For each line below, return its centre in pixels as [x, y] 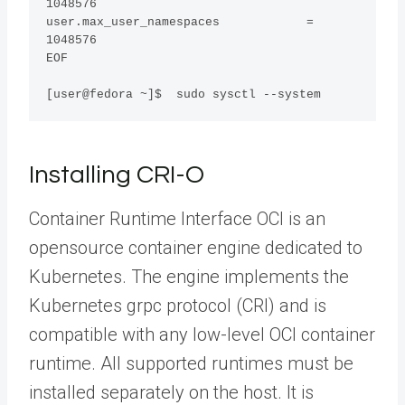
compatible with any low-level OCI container [202, 335]
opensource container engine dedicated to [196, 248]
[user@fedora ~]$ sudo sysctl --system [184, 95]
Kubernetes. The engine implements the [189, 277]
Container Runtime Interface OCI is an [177, 219]
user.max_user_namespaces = [180, 23]
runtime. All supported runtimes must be [191, 364]
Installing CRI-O [117, 175]
